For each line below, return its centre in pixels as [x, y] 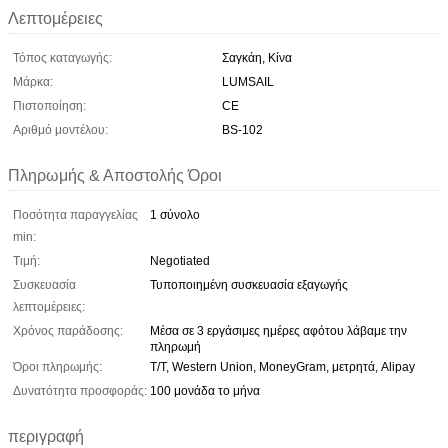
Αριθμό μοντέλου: [60, 129]
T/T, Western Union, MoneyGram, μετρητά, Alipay [282, 366]
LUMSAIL [248, 81]
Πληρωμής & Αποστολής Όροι [115, 175]
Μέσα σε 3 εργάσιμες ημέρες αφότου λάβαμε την [278, 330]
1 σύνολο [175, 214]
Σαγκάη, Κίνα [257, 57]
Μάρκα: [33, 81]
